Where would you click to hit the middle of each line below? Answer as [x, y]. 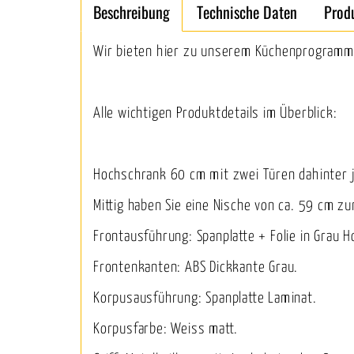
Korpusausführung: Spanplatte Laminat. [205, 298]
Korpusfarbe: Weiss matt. [166, 329]
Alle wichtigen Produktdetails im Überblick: [215, 113]
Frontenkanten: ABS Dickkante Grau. [196, 267]
